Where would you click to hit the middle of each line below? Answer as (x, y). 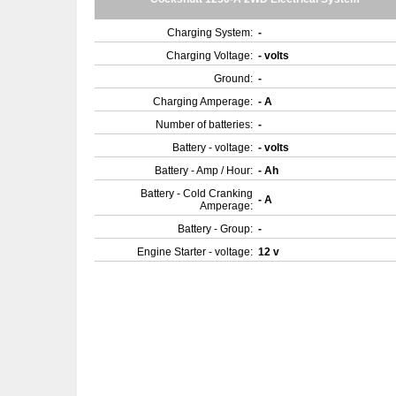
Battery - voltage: (213, 148)
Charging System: (210, 33)
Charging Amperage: (203, 102)
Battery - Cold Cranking (197, 194)
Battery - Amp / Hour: (204, 171)
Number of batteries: (204, 125)
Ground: (233, 79)
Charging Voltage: (209, 56)
